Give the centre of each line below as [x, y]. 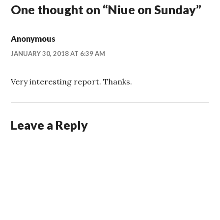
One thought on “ [60, 9]
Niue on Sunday [152, 9]
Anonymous [33, 38]
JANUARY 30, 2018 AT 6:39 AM [58, 53]
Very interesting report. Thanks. [72, 81]
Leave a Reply [50, 124]
